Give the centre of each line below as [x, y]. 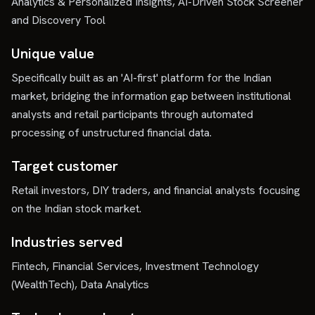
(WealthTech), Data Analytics [80, 284]
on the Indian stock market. [76, 208]
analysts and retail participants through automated [132, 114]
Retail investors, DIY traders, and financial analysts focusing [156, 190]
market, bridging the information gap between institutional [151, 96]
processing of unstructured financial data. [111, 133]
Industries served [67, 242]
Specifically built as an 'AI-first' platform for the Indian [141, 78]
